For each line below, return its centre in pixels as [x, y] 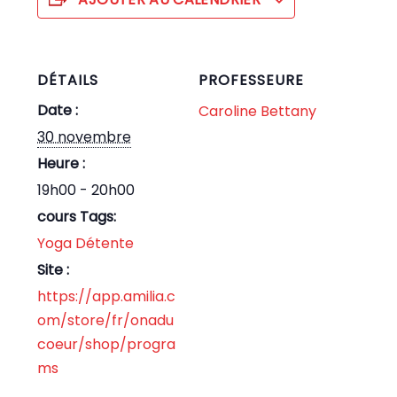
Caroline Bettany [257, 112]
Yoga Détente [86, 244]
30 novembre [85, 137]
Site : [54, 270]
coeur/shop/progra [107, 345]
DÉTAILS [68, 81]
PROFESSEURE [251, 81]
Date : [58, 111]
